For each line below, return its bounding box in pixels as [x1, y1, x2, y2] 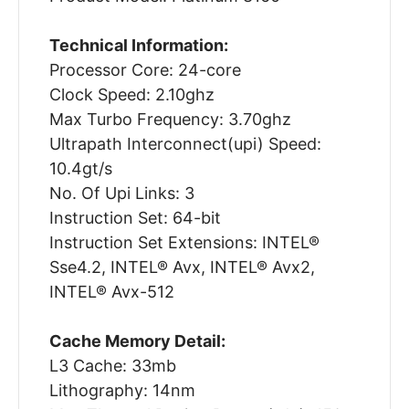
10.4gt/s [48, 159, 112, 179]
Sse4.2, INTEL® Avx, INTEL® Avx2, [48, 257, 315, 278]
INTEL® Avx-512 [48, 282, 174, 302]
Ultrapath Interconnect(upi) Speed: [48, 134, 321, 154]
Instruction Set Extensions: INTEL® [48, 233, 320, 253]
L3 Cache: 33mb [48, 356, 176, 376]
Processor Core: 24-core [48, 60, 241, 80]
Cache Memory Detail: [48, 331, 225, 351]
